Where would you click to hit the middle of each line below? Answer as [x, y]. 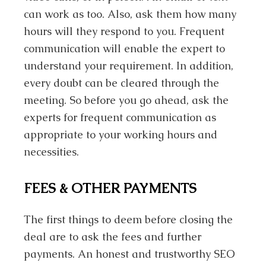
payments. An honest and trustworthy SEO [130, 254]
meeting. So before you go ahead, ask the [126, 100]
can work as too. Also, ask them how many [130, 14]
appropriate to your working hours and [121, 134]
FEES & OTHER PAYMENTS [110, 189]
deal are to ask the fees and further [113, 236]
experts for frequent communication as [120, 117]
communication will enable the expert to [125, 48]
